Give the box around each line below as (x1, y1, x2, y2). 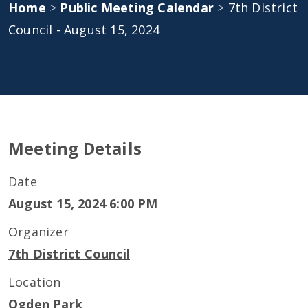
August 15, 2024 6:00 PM (8, 195, 158, 212)
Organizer (8, 223, 69, 240)
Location (8, 274, 61, 290)
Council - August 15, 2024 (8, 21, 159, 38)
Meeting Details (8, 137, 142, 159)
